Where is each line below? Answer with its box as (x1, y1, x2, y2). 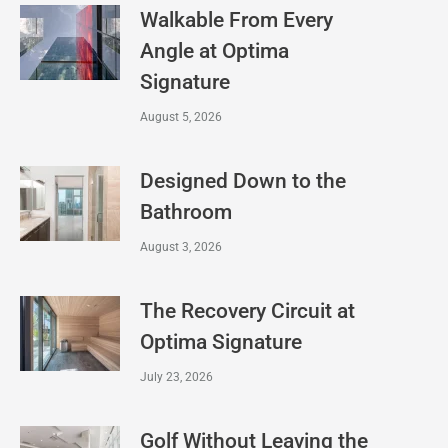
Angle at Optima (140, 39, 289, 63)
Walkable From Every (140, 8, 333, 32)
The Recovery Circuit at (140, 299, 355, 323)
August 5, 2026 (140, 110, 222, 124)
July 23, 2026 (140, 370, 213, 384)
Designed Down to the (140, 169, 346, 193)
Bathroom (140, 200, 232, 224)
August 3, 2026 (140, 240, 222, 254)
